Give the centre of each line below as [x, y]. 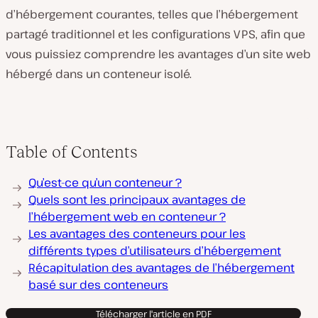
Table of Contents [72, 152]
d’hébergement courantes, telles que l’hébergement [152, 14]
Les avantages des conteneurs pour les [137, 234]
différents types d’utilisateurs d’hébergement [155, 251]
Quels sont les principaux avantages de [137, 199]
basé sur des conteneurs [98, 285]
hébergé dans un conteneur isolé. [99, 74]
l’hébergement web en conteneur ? [127, 216]
